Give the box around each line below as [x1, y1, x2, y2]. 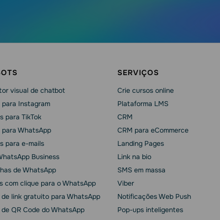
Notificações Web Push [117, 192, 191, 201]
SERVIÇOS [117, 68, 159, 78]
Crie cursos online [117, 86, 174, 95]
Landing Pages [117, 139, 164, 148]
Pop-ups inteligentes [117, 205, 183, 214]
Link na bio [117, 152, 151, 161]
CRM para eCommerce [117, 126, 189, 135]
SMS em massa [117, 165, 165, 174]
